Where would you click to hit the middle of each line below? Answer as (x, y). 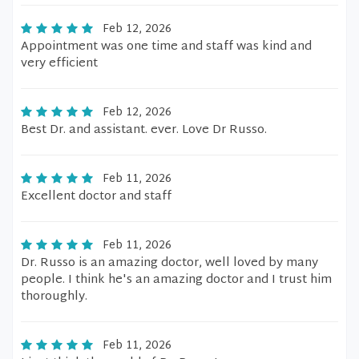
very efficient (59, 64)
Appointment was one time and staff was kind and (166, 47)
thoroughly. (54, 297)
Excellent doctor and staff (96, 197)
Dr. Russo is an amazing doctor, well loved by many (169, 263)
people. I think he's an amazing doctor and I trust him (176, 280)
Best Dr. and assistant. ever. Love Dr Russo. (144, 130)
